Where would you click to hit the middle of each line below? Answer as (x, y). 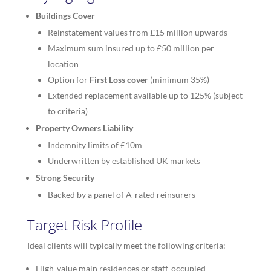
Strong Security (65, 178)
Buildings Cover (65, 16)
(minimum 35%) (178, 80)
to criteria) (67, 111)
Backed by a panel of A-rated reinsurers (121, 195)
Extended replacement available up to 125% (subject (145, 96)
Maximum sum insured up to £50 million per (131, 48)
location (63, 64)
